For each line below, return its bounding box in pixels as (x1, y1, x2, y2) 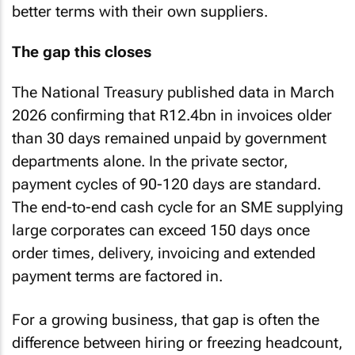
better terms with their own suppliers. (12, 2, 268, 21)
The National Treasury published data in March (12, 83, 334, 101)
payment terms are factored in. (12, 267, 223, 285)
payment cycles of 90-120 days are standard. (12, 175, 321, 193)
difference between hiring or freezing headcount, (12, 333, 342, 352)
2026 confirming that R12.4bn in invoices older (12, 106, 332, 124)
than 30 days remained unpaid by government (12, 129, 326, 147)
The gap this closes (12, 42, 151, 61)
